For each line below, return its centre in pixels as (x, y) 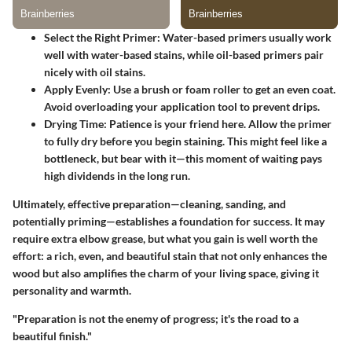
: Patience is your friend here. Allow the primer (218, 123)
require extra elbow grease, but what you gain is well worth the (165, 238)
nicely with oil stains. (95, 71)
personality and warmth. (72, 290)
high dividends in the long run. (117, 175)
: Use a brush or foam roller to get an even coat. (222, 89)
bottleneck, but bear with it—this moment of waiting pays (183, 158)
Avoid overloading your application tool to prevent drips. (182, 106)
